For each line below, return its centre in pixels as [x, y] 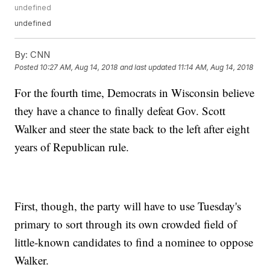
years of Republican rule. [72, 147]
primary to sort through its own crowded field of [126, 224]
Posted [27, 67]
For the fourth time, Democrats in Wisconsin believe [135, 93]
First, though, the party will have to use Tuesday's [128, 206]
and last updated [148, 67]
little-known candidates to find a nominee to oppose [134, 242]
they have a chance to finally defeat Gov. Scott [120, 111]
